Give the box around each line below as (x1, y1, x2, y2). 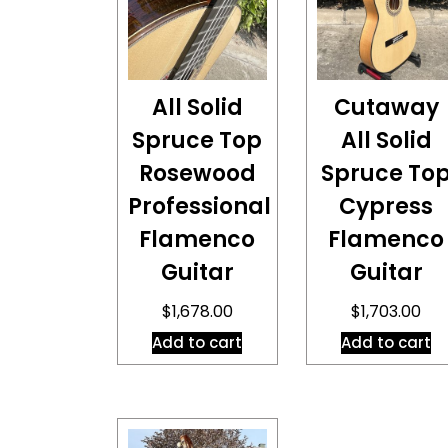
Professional (128, 190, 271, 222)
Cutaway (333, 91, 439, 123)
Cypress (339, 190, 434, 222)
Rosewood (138, 157, 256, 189)
